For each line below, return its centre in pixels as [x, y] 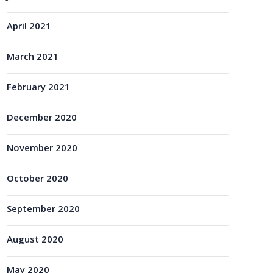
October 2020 [37, 180]
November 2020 [42, 150]
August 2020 [35, 241]
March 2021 [33, 58]
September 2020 [43, 211]
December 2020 [42, 119]
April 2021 [29, 28]
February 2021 [38, 89]
